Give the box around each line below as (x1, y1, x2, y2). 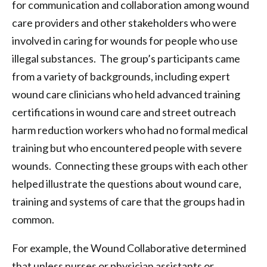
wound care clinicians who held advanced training (12, 88, 240, 101)
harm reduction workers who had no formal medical (12, 123, 248, 136)
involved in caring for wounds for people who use (12, 34, 238, 47)
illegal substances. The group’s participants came (12, 52, 240, 65)
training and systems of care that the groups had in (12, 195, 245, 208)
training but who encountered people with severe (12, 141, 242, 154)
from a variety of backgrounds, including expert (12, 70, 230, 83)
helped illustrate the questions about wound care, (12, 177, 241, 190)
